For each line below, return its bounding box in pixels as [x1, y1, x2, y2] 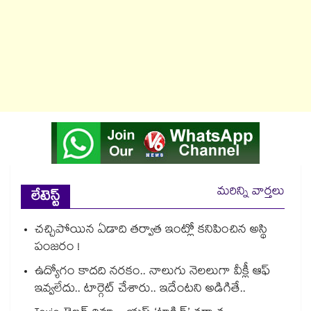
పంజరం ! [35, 238, 80, 259]
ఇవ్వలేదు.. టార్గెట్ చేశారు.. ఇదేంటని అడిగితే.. [35, 280, 246, 301]
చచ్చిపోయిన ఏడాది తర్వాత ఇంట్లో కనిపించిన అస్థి [35, 221, 267, 242]
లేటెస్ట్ [31, 187, 60, 210]
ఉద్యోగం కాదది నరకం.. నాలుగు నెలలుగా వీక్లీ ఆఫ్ [35, 262, 270, 283]
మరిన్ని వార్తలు [217, 183, 285, 203]
